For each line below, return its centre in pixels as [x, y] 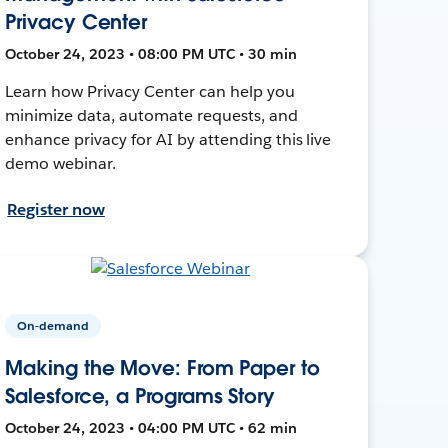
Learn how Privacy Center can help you [150, 91]
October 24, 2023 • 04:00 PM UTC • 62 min [151, 427]
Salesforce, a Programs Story [140, 395]
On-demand [53, 325]
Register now [56, 209]
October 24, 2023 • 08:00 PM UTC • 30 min [151, 53]
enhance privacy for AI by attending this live [168, 139]
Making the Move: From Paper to [162, 367]
